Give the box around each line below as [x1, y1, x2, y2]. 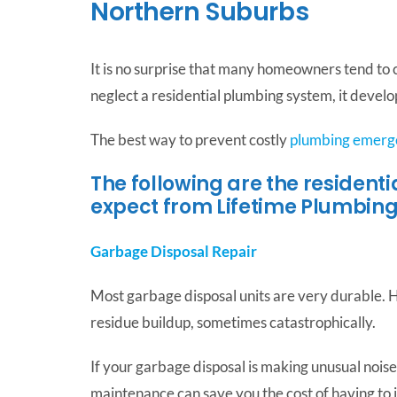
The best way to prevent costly [90, 129, 290, 149]
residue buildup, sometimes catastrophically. [90, 312, 376, 331]
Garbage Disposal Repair [90, 241, 257, 261]
